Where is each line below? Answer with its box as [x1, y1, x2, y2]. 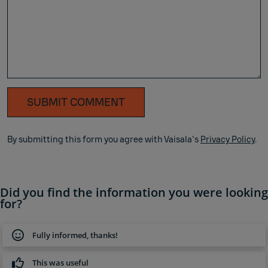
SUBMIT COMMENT [27, 95, 125, 110]
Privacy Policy [200, 134, 255, 146]
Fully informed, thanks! [32, 230, 118, 241]
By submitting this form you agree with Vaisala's [7, 134, 200, 146]
